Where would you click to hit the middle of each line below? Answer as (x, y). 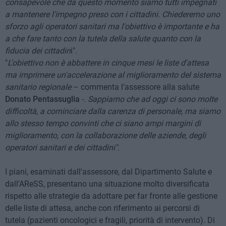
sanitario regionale (38, 87)
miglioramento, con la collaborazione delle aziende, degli (105, 136)
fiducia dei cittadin (38, 51)
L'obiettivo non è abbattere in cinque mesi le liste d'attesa (108, 63)
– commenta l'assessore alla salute (135, 87)
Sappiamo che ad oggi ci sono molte (153, 99)
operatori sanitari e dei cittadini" (61, 148)
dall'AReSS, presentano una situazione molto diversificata (107, 184)
